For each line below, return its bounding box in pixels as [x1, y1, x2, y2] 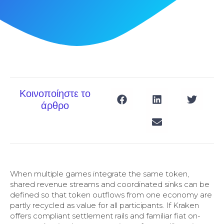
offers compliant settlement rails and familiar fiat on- [10, 211, 200, 220]
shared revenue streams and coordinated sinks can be [10, 179, 209, 189]
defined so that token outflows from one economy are [10, 190, 212, 199]
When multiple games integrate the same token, [10, 169, 189, 178]
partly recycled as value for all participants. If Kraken [10, 200, 199, 210]
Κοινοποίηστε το [19, 88, 91, 100]
